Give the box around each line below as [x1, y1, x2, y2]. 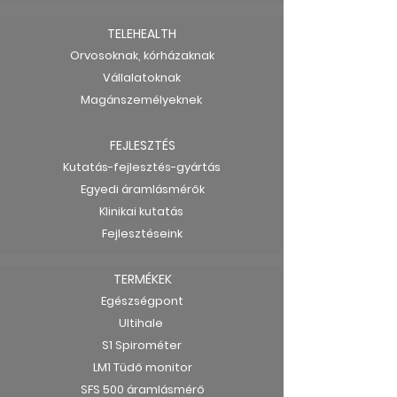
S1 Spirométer [102, 337, 182, 354]
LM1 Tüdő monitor [92, 359, 192, 376]
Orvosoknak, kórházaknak [70, 47, 214, 64]
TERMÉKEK [113, 270, 172, 288]
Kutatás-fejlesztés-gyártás [63, 159, 221, 175]
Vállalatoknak [103, 69, 181, 86]
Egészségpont [101, 292, 183, 309]
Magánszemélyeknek [81, 91, 202, 108]
